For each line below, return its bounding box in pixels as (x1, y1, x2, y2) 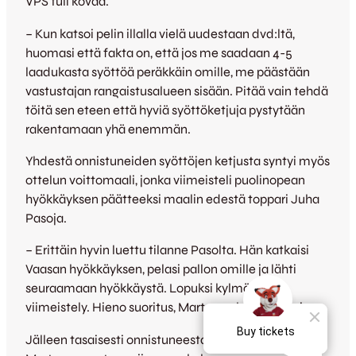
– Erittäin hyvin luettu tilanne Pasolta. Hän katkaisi (25, 242, 309, 258)
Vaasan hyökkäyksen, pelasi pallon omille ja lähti (25, 261, 296, 277)
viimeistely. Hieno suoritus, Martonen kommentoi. (25, 300, 306, 315)
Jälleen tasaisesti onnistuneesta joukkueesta (25, 331, 279, 347)
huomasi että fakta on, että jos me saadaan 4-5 (25, 44, 292, 60)
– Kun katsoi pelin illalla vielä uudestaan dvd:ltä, (25, 25, 295, 41)
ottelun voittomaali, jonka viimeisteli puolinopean (25, 172, 305, 188)
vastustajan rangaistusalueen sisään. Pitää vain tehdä (25, 83, 328, 99)
